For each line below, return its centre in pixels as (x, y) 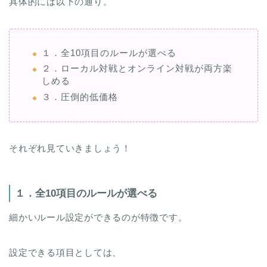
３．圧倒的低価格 (80, 102)
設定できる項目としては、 (66, 258)
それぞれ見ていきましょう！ (70, 153)
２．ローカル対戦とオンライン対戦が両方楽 (137, 74)
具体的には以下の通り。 (61, 7)
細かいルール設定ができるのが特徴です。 (98, 223)
